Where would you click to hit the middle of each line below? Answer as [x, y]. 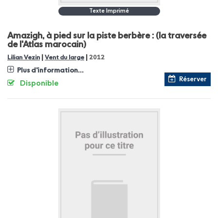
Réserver [193, 79]
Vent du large [64, 58]
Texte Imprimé [109, 11]
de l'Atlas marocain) [47, 45]
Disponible [39, 84]
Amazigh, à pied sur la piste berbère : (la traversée [107, 36]
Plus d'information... [50, 71]
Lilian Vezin [24, 58]
